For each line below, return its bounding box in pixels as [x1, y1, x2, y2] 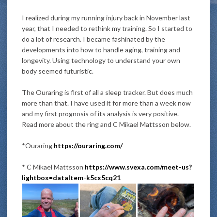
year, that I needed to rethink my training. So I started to [22, 24, 192, 32]
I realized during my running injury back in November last [22, 13, 190, 22]
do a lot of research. [22, 34, 83, 43]
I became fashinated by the [83, 34, 165, 43]
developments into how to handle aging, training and [22, 45, 180, 54]
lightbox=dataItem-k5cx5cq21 [22, 173, 121, 182]
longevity [22, 56, 49, 64]
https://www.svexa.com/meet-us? [85, 162, 192, 171]
